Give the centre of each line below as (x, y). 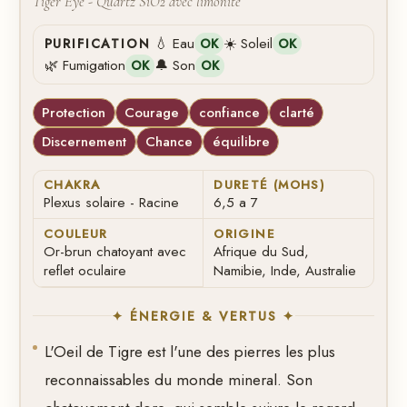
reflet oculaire (85, 271)
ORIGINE (244, 233)
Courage (152, 112)
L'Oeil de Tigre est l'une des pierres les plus (190, 352)
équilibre (241, 142)
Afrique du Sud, (262, 252)
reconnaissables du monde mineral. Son (179, 380)
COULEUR (76, 233)
